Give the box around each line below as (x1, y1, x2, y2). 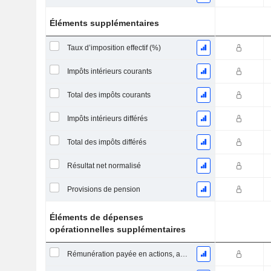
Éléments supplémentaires (50, 18, 160, 28)
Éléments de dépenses (50, 212, 144, 222)
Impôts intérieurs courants (67, 67, 152, 76)
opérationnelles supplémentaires (50, 224, 186, 234)
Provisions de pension (67, 185, 140, 194)
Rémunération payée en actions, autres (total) (180, 250, 188, 258)
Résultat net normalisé (67, 162, 141, 170)
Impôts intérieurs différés (67, 114, 148, 123)
